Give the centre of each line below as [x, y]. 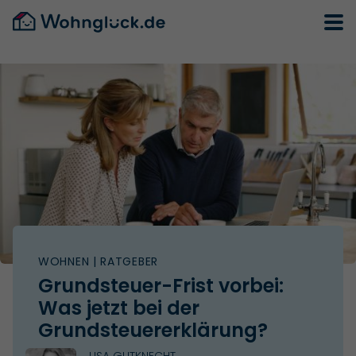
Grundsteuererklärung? [153, 330]
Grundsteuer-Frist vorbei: [161, 285]
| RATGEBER [124, 261]
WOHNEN [64, 261]
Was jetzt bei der [119, 308]
